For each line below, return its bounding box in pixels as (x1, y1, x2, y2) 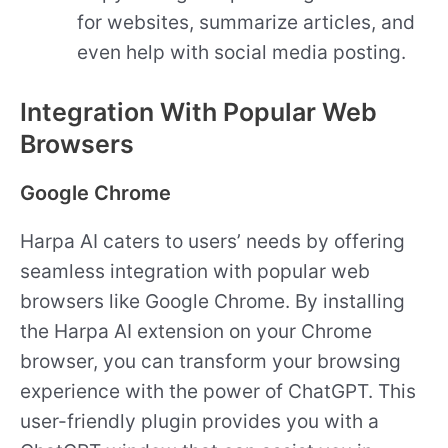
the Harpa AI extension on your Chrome (20, 318, 372, 343)
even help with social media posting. (77, 40, 407, 65)
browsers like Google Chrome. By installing (20, 288, 405, 313)
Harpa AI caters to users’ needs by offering (20, 228, 405, 253)
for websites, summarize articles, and (77, 10, 416, 35)
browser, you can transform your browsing (20, 348, 401, 373)
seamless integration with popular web (20, 258, 370, 283)
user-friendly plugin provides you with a (20, 408, 379, 433)
